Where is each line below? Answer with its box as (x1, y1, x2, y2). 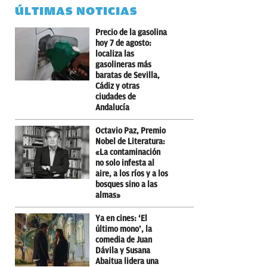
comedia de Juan (95, 235, 152, 244)
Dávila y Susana (95, 246, 150, 255)
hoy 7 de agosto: (95, 38, 151, 48)
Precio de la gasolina (95, 27, 167, 37)
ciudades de (95, 92, 136, 101)
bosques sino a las (95, 179, 157, 189)
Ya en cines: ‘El (95, 213, 147, 223)
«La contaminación (95, 147, 160, 157)
